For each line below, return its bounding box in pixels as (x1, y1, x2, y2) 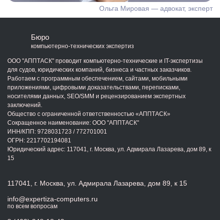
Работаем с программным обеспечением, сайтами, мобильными (7, 75, 188, 82)
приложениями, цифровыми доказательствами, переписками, (7, 84, 180, 91)
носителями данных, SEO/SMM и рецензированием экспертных (7, 93, 186, 100)
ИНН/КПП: (7, 128, 37, 135)
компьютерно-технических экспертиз (31, 43, 134, 50)
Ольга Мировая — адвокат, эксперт (99, 4, 213, 13)
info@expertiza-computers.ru (7, 195, 98, 203)
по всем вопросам (7, 203, 57, 210)
